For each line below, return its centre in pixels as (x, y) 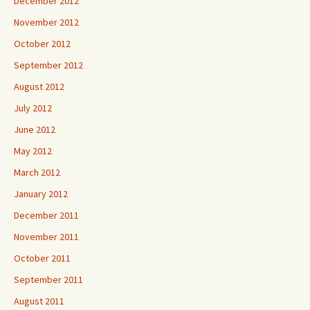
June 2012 (35, 129)
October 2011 (42, 258)
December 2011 (46, 215)
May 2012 (33, 151)
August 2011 (39, 301)
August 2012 (39, 86)
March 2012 (37, 172)
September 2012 (48, 65)
